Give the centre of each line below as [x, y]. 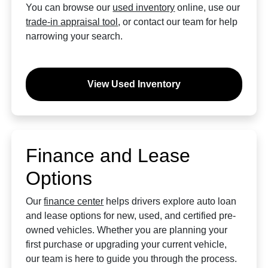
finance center [74, 201]
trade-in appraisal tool [72, 22]
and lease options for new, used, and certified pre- [131, 216]
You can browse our [69, 7]
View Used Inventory [134, 84]
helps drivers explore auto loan [170, 201]
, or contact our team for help [178, 22]
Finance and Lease [108, 156]
